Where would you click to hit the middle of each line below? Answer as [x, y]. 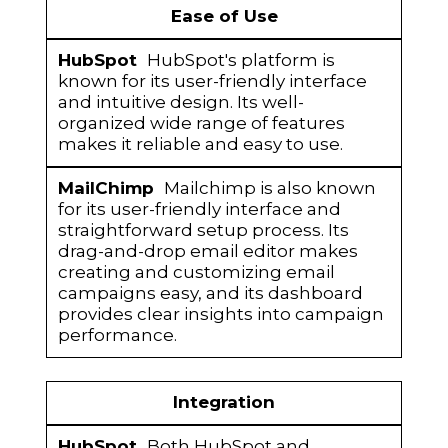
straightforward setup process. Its [203, 230]
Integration [224, 402]
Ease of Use [224, 15]
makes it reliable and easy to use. [200, 144]
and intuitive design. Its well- [180, 102]
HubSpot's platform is [240, 60]
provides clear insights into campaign [220, 314]
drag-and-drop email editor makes [207, 251]
